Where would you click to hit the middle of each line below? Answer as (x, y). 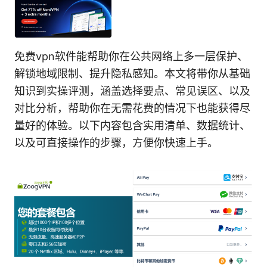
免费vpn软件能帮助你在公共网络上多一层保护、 (131, 57)
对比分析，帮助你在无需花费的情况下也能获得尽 (132, 108)
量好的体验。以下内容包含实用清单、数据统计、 (132, 126)
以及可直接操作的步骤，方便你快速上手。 (116, 143)
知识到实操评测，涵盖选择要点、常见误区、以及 (132, 91)
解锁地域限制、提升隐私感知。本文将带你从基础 (132, 74)
